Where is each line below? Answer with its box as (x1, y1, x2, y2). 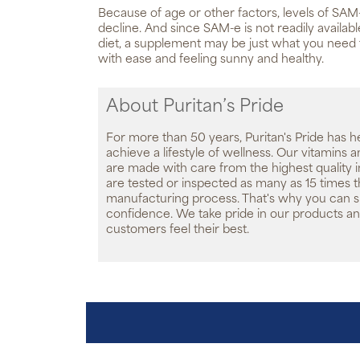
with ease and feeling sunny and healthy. (98, 54, 324, 66)
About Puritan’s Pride (106, 99, 284, 116)
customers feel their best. (106, 224, 249, 236)
